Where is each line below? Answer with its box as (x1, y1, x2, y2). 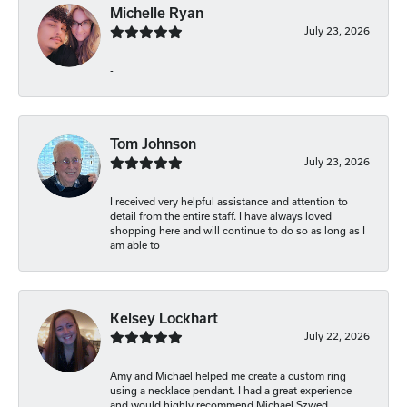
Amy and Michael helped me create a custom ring (110, 370, 346, 382)
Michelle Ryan (110, 5, 203, 22)
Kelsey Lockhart (110, 311, 218, 327)
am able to (110, 239, 160, 252)
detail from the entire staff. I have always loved (110, 210, 332, 223)
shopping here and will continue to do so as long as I (110, 224, 365, 237)
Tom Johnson (110, 136, 196, 153)
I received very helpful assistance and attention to (110, 195, 348, 208)
